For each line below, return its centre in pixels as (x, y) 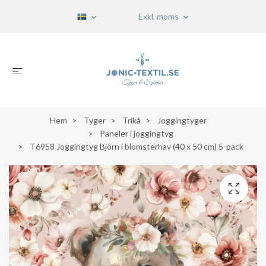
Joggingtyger (182, 120)
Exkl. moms (159, 16)
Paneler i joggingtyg (137, 133)
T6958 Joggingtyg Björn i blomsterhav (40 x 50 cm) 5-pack (136, 146)
